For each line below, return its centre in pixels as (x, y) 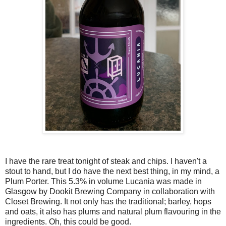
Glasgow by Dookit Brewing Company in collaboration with (110, 192)
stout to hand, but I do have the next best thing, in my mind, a (112, 172)
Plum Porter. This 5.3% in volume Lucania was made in (103, 182)
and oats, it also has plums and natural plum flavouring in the (113, 212)
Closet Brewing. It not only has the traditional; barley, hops (108, 202)
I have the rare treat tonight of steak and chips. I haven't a (106, 161)
